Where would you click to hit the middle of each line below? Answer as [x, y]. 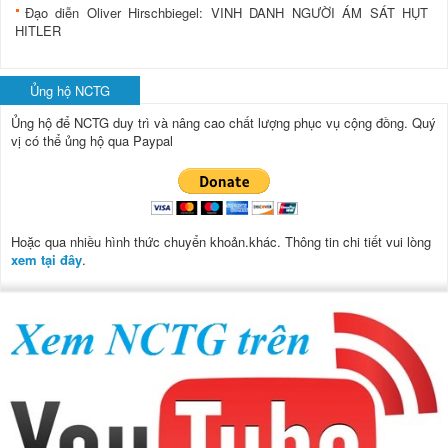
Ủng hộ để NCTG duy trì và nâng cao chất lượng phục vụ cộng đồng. [211, 122]
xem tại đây [46, 259]
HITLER [38, 30]
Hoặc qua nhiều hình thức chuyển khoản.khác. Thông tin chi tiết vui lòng [221, 241]
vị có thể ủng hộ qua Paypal [92, 140]
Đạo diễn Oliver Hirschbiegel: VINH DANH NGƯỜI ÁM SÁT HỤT [226, 12]
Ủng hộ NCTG [70, 90]
